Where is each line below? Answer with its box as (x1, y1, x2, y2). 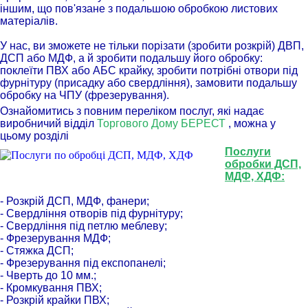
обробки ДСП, (225, 158, 301, 170)
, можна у (228, 118, 276, 130)
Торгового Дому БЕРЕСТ (97, 118, 228, 130)
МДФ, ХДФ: (225, 170, 285, 183)
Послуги (225, 146, 271, 158)
